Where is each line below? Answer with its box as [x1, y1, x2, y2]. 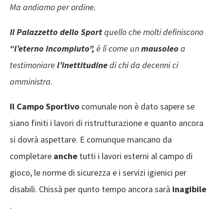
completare [10, 150, 54, 162]
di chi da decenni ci [109, 59, 178, 71]
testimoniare [10, 59, 57, 71]
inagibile [172, 183, 206, 195]
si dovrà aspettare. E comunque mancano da [10, 134, 172, 145]
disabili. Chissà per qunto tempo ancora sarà [10, 183, 172, 195]
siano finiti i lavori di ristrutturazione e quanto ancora [10, 117, 203, 129]
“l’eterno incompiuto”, [10, 43, 96, 54]
